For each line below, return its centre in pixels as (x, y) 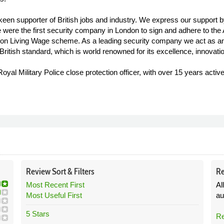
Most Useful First (54, 195)
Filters (83, 171)
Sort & (62, 171)
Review (39, 171)
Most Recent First (55, 185)
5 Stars (37, 214)
